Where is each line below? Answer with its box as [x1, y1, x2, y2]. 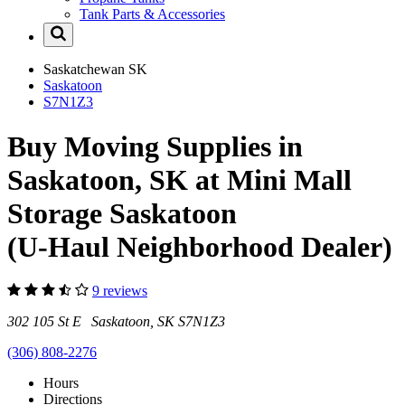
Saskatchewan [43, 61, 128, 78]
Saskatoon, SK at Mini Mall [7, 163, 352, 196]
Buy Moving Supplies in [7, 129, 303, 163]
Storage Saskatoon [7, 196, 237, 230]
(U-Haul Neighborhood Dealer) [7, 230, 392, 263]
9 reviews [92, 283, 147, 299]
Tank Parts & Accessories [80, 6, 225, 23]
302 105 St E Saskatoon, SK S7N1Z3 [7, 314, 225, 330]
